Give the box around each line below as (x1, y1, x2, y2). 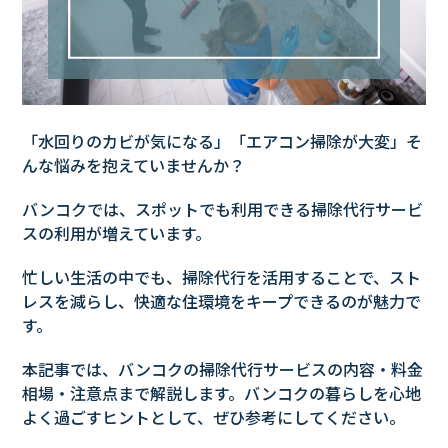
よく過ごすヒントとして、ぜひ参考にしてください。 (22, 405, 406, 430)
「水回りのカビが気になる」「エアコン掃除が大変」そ (22, 129, 423, 154)
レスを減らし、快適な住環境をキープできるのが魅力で (22, 289, 422, 314)
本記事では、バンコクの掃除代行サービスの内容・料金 (22, 357, 424, 382)
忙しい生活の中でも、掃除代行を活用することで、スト (22, 265, 422, 290)
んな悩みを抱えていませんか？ (22, 153, 246, 178)
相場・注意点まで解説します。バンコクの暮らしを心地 (22, 381, 422, 406)
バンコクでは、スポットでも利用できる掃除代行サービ (22, 197, 424, 222)
